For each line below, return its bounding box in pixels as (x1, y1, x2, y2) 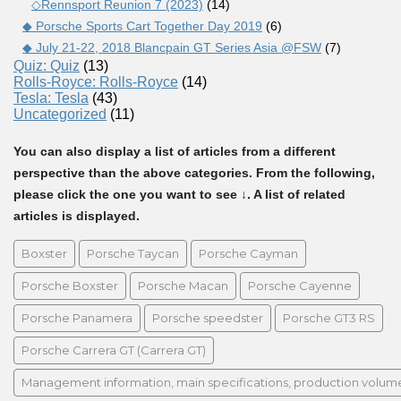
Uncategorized (13, 106, 107, 122)
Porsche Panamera (21, 310, 132, 325)
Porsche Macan (138, 277, 228, 293)
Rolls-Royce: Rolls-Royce (13, 73, 178, 90)
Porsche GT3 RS (283, 310, 375, 325)
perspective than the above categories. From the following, (13, 165, 375, 180)
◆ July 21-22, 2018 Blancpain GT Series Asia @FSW (22, 39, 321, 55)
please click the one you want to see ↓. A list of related (13, 186, 346, 201)
